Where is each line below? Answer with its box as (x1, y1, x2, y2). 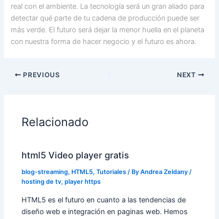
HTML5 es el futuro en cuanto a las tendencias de (22, 195, 186, 204)
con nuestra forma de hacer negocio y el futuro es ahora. (11, 37, 197, 46)
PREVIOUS (21, 71, 60, 79)
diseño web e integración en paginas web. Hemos (22, 207, 188, 216)
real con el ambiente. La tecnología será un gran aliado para (11, 2, 205, 11)
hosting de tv (22, 178, 62, 186)
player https (65, 178, 101, 186)
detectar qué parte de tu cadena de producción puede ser (11, 14, 200, 23)
